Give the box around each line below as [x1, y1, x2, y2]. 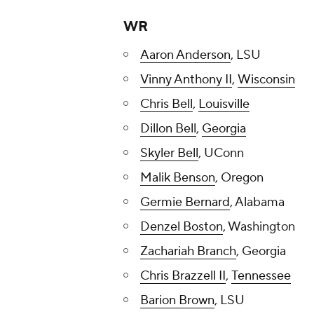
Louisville [198, 96, 250, 113]
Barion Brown [140, 292, 214, 309]
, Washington [223, 219, 295, 235]
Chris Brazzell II [140, 268, 226, 285]
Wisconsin [238, 71, 295, 88]
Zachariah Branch [140, 243, 236, 260]
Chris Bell [140, 96, 193, 113]
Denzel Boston [140, 219, 223, 235]
